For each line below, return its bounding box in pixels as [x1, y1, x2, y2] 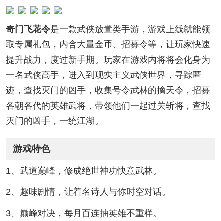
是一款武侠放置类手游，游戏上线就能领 [50, 24, 210, 35]
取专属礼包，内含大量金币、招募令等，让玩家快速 [5, 39, 210, 50]
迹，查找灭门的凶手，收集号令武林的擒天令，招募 [5, 85, 210, 96]
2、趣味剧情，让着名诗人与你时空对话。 [5, 187, 171, 197]
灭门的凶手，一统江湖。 [5, 116, 104, 126]
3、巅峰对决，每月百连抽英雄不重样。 [5, 208, 162, 218]
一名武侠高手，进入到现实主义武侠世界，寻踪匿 [5, 70, 201, 80]
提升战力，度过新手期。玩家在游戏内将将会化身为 [5, 55, 210, 65]
